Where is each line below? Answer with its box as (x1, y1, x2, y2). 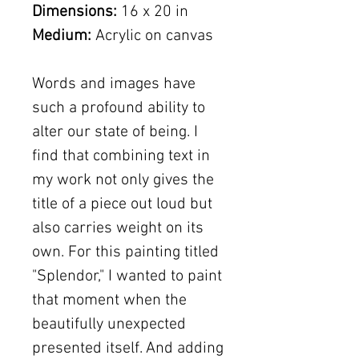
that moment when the (32, 290, 187, 310)
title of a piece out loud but (32, 194, 212, 214)
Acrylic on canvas (91, 26, 213, 46)
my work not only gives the (32, 170, 214, 190)
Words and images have (32, 74, 196, 94)
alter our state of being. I (32, 122, 198, 142)
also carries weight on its (32, 218, 204, 238)
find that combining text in (32, 146, 210, 166)
